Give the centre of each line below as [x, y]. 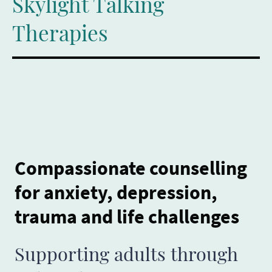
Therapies [60, 33]
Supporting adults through [126, 254]
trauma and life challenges [127, 216]
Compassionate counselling [131, 168]
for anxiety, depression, [116, 192]
